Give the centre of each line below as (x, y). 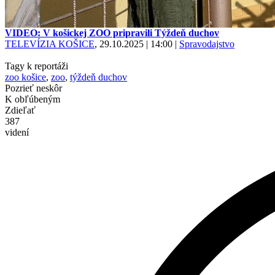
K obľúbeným (33, 99)
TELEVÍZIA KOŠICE (50, 44)
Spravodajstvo (207, 44)
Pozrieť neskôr (33, 88)
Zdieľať (20, 110)
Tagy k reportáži (37, 66)
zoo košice (25, 77)
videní (17, 132)
